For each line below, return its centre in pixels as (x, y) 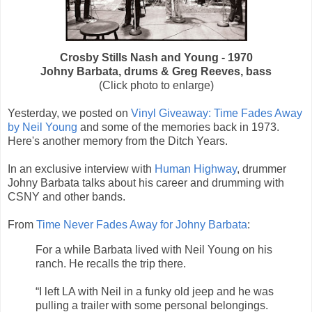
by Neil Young (44, 127)
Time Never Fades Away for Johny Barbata (142, 224)
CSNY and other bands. (67, 196)
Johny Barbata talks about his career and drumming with (146, 182)
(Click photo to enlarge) (156, 85)
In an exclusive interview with (81, 169)
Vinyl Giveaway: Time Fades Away (217, 113)
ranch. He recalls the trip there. (111, 263)
